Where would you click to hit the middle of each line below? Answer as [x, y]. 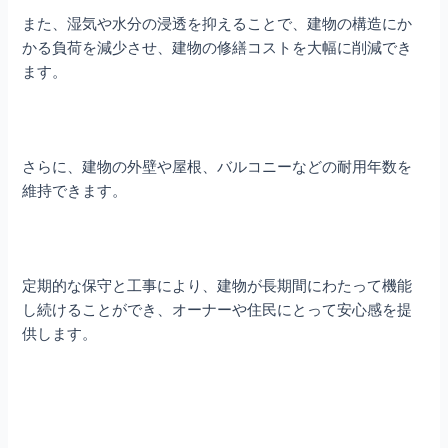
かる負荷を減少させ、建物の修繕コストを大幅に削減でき [217, 47]
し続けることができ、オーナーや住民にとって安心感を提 [217, 308]
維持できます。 [75, 190]
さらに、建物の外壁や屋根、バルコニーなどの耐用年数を [217, 166]
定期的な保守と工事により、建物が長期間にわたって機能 [217, 284]
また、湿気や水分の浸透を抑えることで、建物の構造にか [217, 23]
